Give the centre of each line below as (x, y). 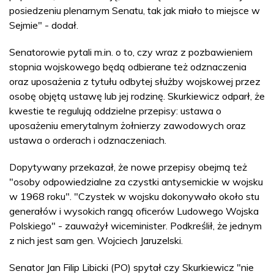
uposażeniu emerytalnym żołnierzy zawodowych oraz (128, 125)
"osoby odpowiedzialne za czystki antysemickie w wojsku (136, 182)
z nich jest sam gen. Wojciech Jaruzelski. (96, 240)
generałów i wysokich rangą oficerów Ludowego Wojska (134, 211)
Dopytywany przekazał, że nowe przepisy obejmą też (128, 167)
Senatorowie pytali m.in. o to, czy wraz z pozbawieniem (131, 52)
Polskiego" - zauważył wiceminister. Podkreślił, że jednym (135, 226)
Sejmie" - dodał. (44, 25)
